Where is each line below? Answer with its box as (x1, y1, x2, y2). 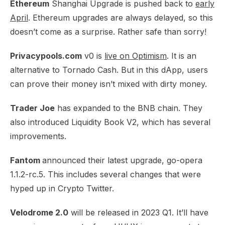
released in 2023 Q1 (97, 207, 172, 217)
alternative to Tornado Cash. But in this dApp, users (10, 65, 208, 75)
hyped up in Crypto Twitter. (10, 183, 114, 193)
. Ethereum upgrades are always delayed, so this (28, 13, 213, 23)
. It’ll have (172, 207, 208, 217)
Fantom (10, 155, 42, 165)
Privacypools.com (10, 51, 82, 61)
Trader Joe (10, 103, 55, 113)
